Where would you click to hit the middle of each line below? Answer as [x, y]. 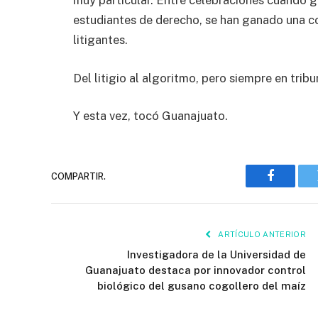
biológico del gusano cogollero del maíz [202, 286]
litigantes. [100, 40]
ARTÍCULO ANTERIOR [261, 235]
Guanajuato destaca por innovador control [196, 270]
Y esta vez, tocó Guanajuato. [150, 116]
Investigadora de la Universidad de [216, 255]
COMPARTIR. [78, 176]
